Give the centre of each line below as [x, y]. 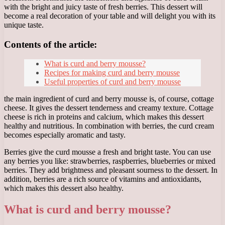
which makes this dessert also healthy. [64, 188]
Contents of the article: [50, 44]
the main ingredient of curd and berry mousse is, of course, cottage [109, 99]
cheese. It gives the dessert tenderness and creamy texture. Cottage [109, 108]
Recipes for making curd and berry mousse [112, 73]
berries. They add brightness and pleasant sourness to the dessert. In [111, 170]
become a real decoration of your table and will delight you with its [110, 16]
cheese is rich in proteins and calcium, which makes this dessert [104, 117]
